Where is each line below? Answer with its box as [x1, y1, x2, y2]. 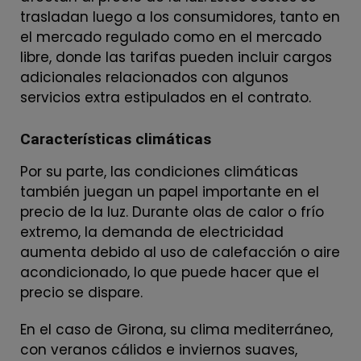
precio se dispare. [20, 282, 143, 302]
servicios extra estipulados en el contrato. [20, 87, 311, 107]
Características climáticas [20, 129, 211, 148]
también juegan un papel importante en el [20, 181, 319, 201]
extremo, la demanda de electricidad [20, 222, 284, 242]
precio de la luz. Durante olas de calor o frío [20, 201, 324, 222]
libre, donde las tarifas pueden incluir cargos [20, 47, 332, 67]
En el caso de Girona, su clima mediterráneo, [20, 319, 333, 339]
